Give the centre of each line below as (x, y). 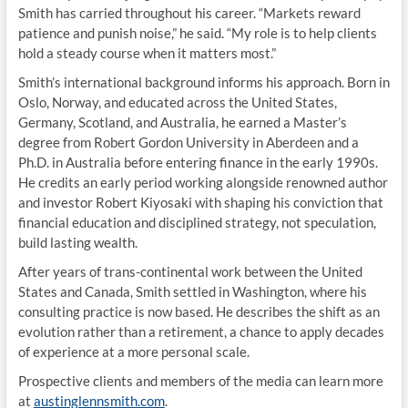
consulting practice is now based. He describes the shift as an (199, 311)
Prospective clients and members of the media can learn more (200, 380)
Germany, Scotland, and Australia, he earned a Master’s (182, 122)
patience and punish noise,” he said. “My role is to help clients (197, 32)
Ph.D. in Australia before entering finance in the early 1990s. (198, 162)
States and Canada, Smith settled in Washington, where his (192, 291)
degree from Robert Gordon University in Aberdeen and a (188, 142)
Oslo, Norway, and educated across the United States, (177, 102)
